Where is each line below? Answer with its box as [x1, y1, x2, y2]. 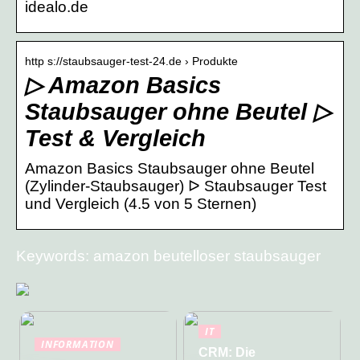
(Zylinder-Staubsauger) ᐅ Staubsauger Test [25, 177, 326, 194]
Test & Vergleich [25, 125, 206, 151]
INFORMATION [41, 337, 114, 350]
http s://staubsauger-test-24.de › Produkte [25, 54, 238, 67]
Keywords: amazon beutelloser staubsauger [16, 247, 321, 264]
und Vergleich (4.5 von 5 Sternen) [25, 194, 256, 212]
